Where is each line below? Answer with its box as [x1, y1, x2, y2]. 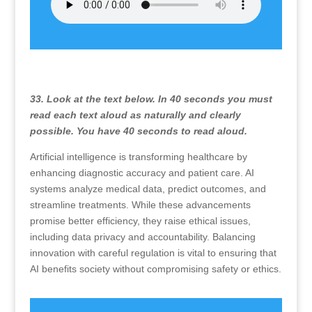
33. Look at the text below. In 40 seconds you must [29, 93, 272, 104]
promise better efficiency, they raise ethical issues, [29, 215, 251, 226]
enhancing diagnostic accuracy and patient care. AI [29, 167, 254, 178]
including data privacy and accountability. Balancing [29, 231, 256, 242]
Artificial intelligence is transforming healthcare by [29, 151, 247, 162]
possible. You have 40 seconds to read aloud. [29, 125, 247, 136]
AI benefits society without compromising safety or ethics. [29, 263, 281, 274]
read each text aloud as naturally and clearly [29, 109, 241, 120]
